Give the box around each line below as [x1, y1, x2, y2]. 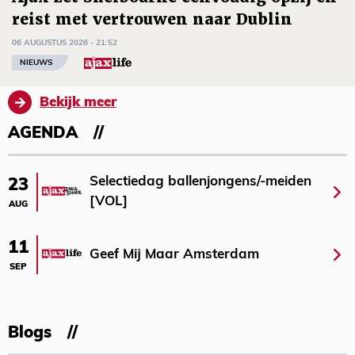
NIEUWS [20, 58, 52, 67]
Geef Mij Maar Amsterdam [90, 248, 259, 262]
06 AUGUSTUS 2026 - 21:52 [12, 38, 117, 48]
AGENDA [8, 126, 78, 143]
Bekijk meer [40, 95, 116, 109]
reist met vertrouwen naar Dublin [12, 10, 292, 30]
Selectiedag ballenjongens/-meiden [90, 175, 311, 189]
